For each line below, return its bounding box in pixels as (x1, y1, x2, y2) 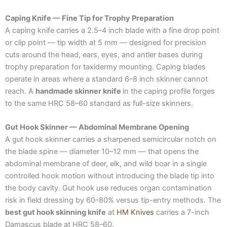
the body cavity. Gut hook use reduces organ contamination (5, 183, 212, 193)
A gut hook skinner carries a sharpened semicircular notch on (5, 135, 216, 144)
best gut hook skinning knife (5, 208, 106, 217)
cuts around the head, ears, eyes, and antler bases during (5, 50, 203, 59)
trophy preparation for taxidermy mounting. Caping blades (5, 62, 206, 71)
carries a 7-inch (154, 208, 209, 217)
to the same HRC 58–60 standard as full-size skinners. (5, 98, 193, 108)
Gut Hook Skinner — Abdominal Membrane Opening (5, 123, 189, 132)
